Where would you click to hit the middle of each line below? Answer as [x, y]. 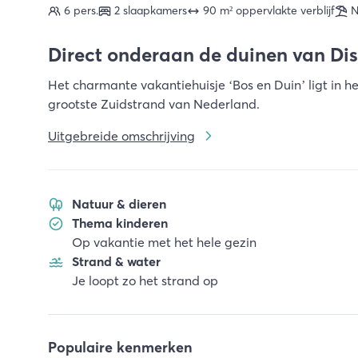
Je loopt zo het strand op [145, 280]
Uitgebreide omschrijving [121, 136]
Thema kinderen [120, 223]
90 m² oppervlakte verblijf [269, 10]
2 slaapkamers [151, 10]
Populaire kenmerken [120, 347]
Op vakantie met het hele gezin [164, 242]
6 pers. [81, 10]
